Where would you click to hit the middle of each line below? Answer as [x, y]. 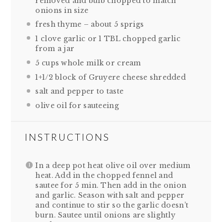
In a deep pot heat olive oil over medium [113, 166]
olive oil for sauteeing [77, 106]
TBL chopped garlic [141, 39]
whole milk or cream [100, 63]
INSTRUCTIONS [68, 137]
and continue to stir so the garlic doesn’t [112, 205]
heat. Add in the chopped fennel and [104, 176]
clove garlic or [69, 39]
